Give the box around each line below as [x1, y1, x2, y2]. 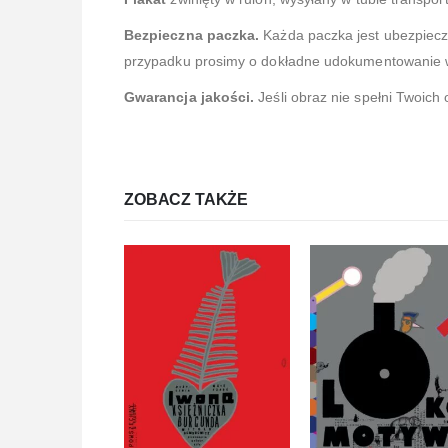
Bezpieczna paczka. [124, 26, 264, 43]
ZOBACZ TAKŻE [124, 190, 249, 208]
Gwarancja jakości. [124, 88, 255, 105]
